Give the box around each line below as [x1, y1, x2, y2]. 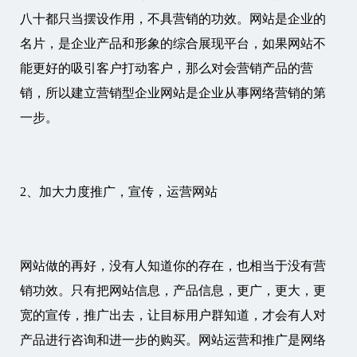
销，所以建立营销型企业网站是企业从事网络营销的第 [20, 86, 326, 100]
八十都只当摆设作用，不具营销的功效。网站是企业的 [20, 12, 326, 25]
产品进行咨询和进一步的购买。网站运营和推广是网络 [20, 333, 326, 347]
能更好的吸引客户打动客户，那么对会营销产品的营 [20, 61, 313, 75]
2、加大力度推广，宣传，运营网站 [20, 185, 221, 198]
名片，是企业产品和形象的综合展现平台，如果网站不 [20, 37, 326, 50]
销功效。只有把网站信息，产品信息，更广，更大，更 [20, 284, 326, 297]
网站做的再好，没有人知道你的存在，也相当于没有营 [20, 259, 326, 273]
